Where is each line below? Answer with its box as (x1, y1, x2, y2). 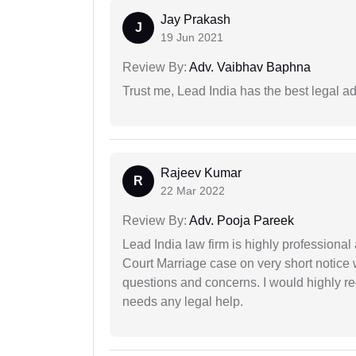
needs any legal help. (122, 295, 243, 309)
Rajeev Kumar (161, 166, 242, 180)
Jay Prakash (161, 13, 230, 27)
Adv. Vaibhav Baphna (187, 60, 311, 75)
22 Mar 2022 (161, 184, 225, 198)
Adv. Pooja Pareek (187, 214, 294, 228)
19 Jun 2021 (161, 31, 223, 44)
